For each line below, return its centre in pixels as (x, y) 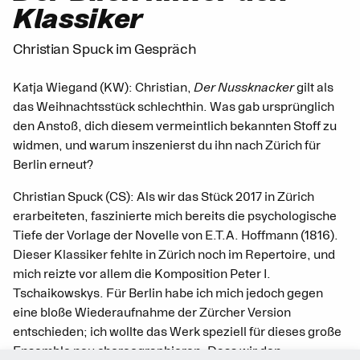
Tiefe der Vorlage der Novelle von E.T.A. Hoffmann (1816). (176, 236)
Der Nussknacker (244, 88)
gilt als (314, 88)
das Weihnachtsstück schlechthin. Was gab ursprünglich (174, 107)
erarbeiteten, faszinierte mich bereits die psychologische (175, 217)
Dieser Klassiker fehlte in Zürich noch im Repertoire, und (174, 255)
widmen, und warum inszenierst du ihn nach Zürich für (167, 146)
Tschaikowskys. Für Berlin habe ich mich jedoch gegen (168, 294)
